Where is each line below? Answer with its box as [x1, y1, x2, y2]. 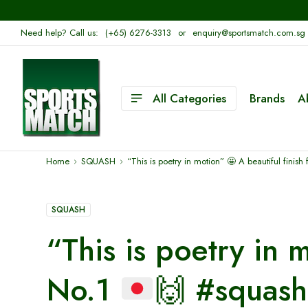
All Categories [153, 89, 226, 107]
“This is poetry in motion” [127, 155, 227, 168]
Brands [250, 89, 285, 107]
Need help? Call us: [21, 26, 98, 39]
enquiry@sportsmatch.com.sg [192, 26, 305, 39]
